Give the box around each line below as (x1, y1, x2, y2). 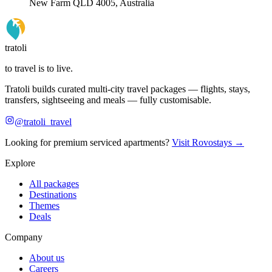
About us (29, 252, 64, 263)
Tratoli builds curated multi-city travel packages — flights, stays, (5, 83, 250, 94)
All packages (29, 178, 79, 189)
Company (5, 231, 42, 242)
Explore (5, 157, 35, 168)
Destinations (29, 189, 76, 200)
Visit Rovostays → (172, 137, 244, 148)
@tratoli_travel (15, 116, 72, 127)
